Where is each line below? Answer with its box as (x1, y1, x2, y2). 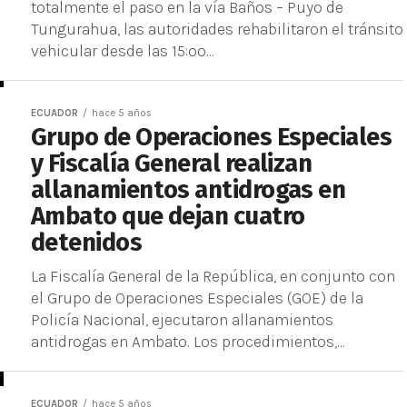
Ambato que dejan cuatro (31, 202, 305, 231)
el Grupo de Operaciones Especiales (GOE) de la (31, 289, 363, 307)
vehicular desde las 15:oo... (31, 42, 214, 60)
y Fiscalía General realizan (31, 149, 313, 178)
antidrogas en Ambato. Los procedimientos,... (31, 333, 345, 351)
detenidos (31, 228, 143, 257)
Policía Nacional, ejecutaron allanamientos (31, 311, 333, 329)
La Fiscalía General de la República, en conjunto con (31, 267, 395, 285)
